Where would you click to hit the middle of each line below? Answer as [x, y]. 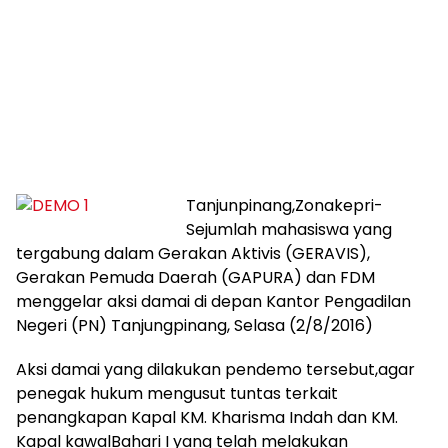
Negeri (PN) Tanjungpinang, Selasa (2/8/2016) [194, 325]
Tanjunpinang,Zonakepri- [284, 205]
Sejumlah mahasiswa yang [289, 229]
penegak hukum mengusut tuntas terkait [177, 393]
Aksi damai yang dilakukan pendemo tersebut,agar [215, 369]
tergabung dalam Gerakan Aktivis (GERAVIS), [193, 253]
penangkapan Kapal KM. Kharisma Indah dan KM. [207, 417]
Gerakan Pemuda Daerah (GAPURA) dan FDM [195, 277]
